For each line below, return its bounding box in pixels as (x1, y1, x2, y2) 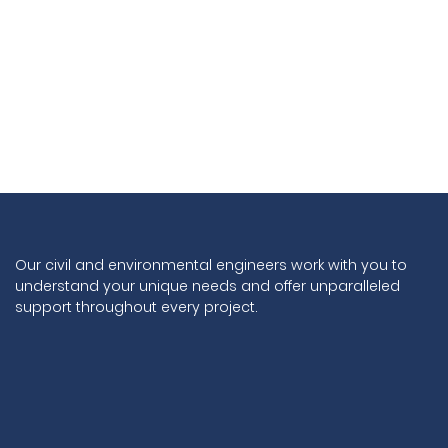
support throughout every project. (15, 296, 258, 317)
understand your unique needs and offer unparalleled (15, 275, 400, 296)
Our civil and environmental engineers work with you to (15, 254, 407, 275)
